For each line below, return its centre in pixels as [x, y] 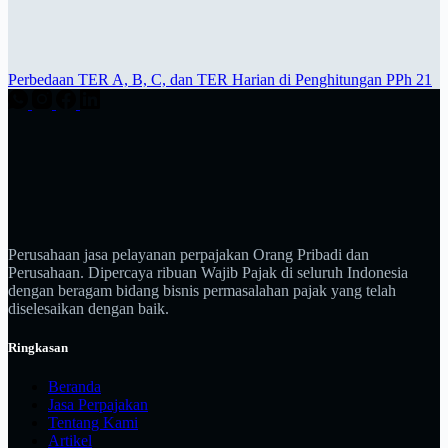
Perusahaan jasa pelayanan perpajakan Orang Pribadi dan [188, 255]
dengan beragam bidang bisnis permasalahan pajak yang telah [202, 291]
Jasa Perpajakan [98, 405]
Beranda [74, 387]
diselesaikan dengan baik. [88, 309]
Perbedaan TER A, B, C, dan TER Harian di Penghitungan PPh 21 [220, 80]
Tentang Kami [93, 423]
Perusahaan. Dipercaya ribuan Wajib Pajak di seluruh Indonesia [208, 273]
